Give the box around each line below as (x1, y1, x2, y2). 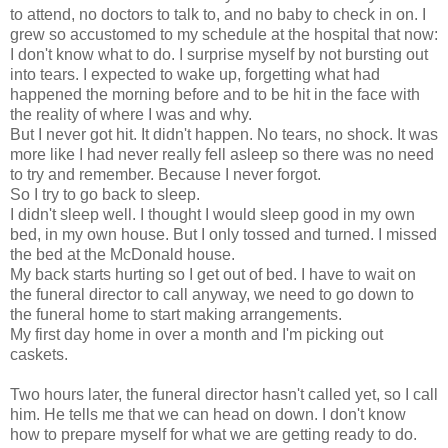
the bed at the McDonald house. (10, 245, 235, 263)
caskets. (10, 345, 68, 363)
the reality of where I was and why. (10, 105, 252, 123)
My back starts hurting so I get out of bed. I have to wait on (10, 265, 416, 283)
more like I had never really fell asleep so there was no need (10, 145, 434, 163)
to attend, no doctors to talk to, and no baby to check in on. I (10, 5, 426, 23)
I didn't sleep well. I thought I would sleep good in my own (10, 205, 415, 223)
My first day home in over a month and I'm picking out (10, 325, 383, 343)
